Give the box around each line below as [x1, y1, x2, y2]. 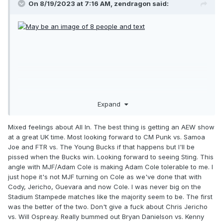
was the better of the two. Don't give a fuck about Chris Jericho [8, 202, 208, 211]
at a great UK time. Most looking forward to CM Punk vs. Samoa [8, 132, 205, 141]
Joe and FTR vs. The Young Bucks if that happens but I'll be [8, 142, 195, 151]
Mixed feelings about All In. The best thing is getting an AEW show [8, 122, 215, 131]
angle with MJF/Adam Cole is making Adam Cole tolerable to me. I [8, 162, 213, 171]
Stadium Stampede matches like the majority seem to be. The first [8, 192, 213, 201]
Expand [97, 100, 124, 108]
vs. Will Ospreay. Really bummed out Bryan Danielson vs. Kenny [8, 212, 204, 221]
